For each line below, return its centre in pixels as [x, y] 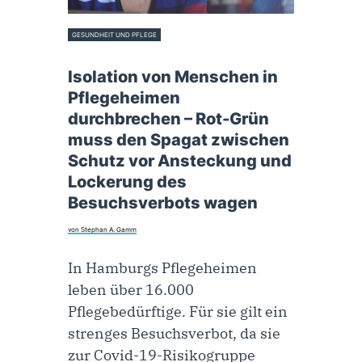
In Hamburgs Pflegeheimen [162, 267]
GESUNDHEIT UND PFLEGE [115, 34]
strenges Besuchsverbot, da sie [174, 333]
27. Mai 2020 [88, 54]
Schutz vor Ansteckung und [180, 161]
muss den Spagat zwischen [179, 140]
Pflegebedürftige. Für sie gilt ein [178, 311]
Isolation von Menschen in [173, 77]
